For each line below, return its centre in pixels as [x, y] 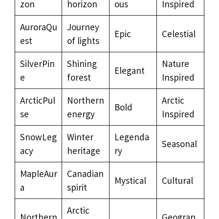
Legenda [131, 137]
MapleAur [38, 173]
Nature [175, 63]
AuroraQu [38, 27]
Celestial [178, 33]
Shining [82, 63]
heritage [83, 150]
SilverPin [37, 63]
